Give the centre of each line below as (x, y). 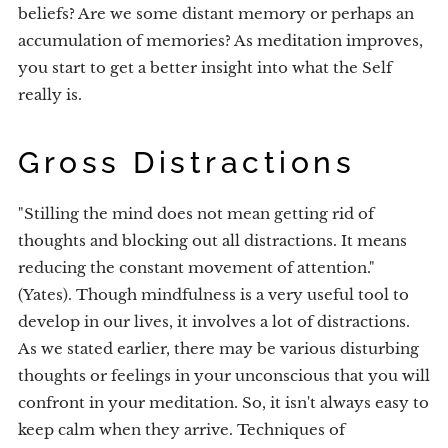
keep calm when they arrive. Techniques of (181, 429)
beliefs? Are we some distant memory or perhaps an (216, 13)
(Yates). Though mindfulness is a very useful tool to (213, 294)
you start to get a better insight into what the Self (205, 67)
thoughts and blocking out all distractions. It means (212, 240)
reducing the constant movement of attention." (196, 267)
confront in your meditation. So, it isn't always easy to (223, 402)
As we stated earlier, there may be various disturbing (218, 348)
